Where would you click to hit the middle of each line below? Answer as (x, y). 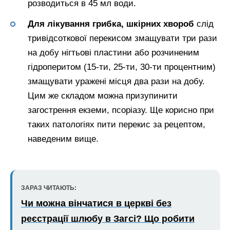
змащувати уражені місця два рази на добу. (116, 82)
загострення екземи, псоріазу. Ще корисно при (121, 110)
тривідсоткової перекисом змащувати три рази (122, 39)
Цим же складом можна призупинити (103, 96)
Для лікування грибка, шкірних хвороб (112, 24)
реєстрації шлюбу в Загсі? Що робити (108, 219)
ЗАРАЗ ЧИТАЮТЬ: (49, 188)
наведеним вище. (63, 139)
